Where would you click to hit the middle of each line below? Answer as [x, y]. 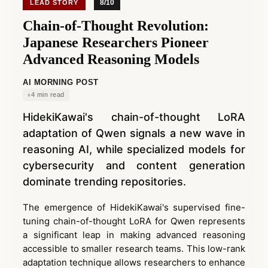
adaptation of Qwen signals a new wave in [134, 133]
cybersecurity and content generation [134, 165]
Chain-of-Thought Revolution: [116, 26]
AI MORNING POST [61, 82]
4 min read [48, 95]
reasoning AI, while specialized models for [134, 149]
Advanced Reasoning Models [111, 59]
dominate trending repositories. [104, 182]
